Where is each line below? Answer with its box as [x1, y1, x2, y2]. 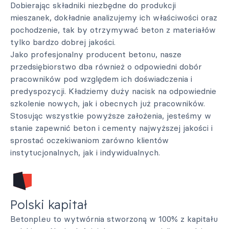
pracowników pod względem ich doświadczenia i [10, 74, 192, 84]
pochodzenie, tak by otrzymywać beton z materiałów [10, 25, 216, 35]
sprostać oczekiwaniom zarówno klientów [10, 135, 169, 145]
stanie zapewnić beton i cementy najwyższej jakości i [10, 123, 213, 133]
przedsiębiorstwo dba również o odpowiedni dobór [10, 61, 202, 72]
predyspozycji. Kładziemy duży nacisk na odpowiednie [10, 86, 216, 96]
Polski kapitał [10, 197, 87, 212]
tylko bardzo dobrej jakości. [10, 37, 116, 47]
